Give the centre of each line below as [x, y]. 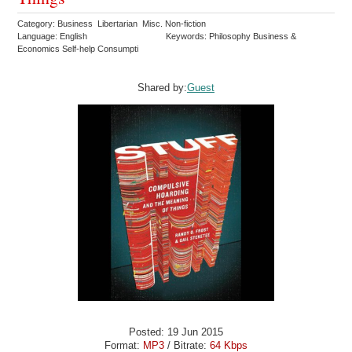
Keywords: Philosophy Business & [231, 36]
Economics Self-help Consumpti [79, 48]
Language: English [53, 36]
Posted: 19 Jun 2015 [176, 332]
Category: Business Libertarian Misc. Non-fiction [113, 23]
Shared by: [162, 88]
